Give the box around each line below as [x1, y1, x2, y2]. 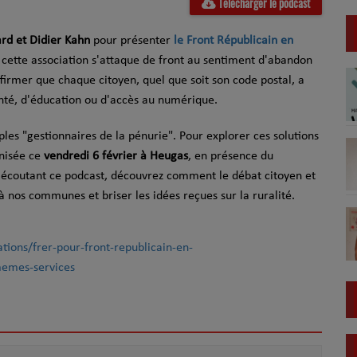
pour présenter [93, 34, 171, 48]
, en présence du [188, 150, 273, 163]
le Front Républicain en [174, 34, 293, 48]
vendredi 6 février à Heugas [44, 150, 188, 163]
